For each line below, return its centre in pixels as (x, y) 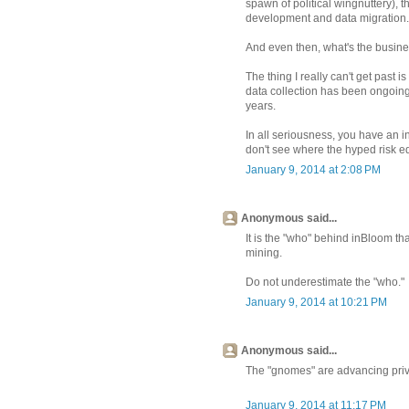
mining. (264, 252)
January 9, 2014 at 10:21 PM (316, 302)
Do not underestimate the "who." (325, 282)
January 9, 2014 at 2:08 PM (313, 169)
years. (261, 105)
